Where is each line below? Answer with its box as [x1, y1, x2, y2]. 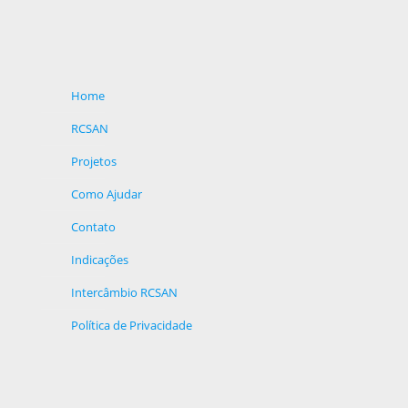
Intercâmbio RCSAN [71, 283, 178, 301]
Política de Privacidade [71, 316, 192, 333]
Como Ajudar [71, 185, 142, 202]
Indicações [71, 250, 128, 268]
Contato [71, 218, 116, 235]
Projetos [71, 152, 117, 169]
